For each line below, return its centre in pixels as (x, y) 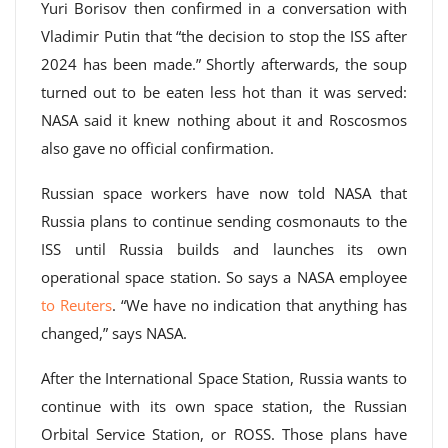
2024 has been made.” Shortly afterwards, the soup (224, 64)
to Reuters (76, 305)
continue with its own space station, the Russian (224, 406)
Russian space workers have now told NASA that (224, 193)
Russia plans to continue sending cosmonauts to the (224, 221)
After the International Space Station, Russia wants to (224, 378)
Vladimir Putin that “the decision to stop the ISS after (224, 36)
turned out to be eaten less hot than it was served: (224, 92)
